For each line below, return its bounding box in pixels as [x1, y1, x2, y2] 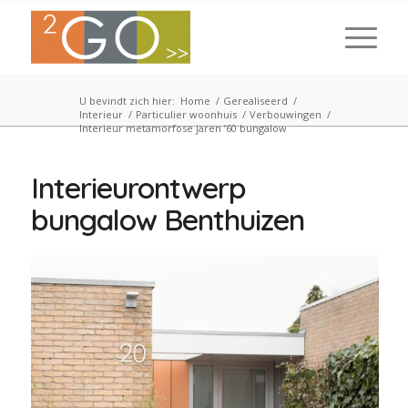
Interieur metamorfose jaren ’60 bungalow [78, 121, 287, 135]
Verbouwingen [249, 107, 321, 121]
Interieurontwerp [30, 169, 246, 206]
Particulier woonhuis [135, 107, 237, 121]
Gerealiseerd [222, 94, 288, 107]
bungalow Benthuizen [30, 201, 304, 238]
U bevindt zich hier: [78, 94, 175, 107]
